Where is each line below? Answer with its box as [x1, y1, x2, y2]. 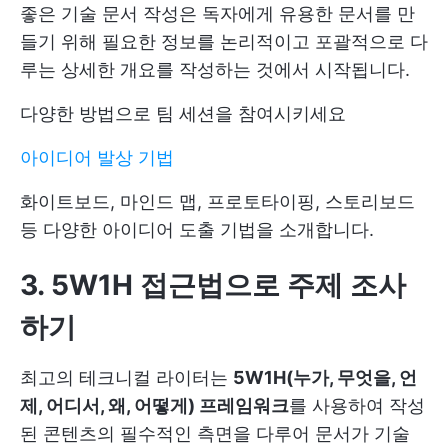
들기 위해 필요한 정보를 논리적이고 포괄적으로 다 [20, 30, 428, 52]
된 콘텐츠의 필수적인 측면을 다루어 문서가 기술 [20, 422, 410, 444]
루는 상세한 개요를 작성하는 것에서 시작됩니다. [20, 58, 410, 80]
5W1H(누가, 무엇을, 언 [233, 366, 417, 388]
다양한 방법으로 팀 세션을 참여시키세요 [20, 102, 346, 124]
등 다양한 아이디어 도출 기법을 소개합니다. [20, 218, 374, 240]
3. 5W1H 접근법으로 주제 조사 [20, 267, 406, 302]
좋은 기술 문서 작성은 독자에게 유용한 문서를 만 [20, 2, 415, 24]
